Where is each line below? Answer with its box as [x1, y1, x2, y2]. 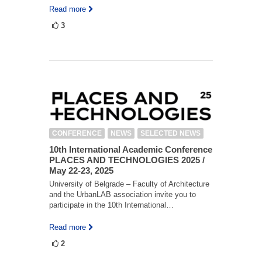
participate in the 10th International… [49, 200, 174, 209]
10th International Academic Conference [49, 144, 212, 154]
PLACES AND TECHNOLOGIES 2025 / [49, 154, 205, 165]
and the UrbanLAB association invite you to [49, 189, 196, 199]
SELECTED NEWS [140, 129, 201, 137]
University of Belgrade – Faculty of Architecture [49, 179, 209, 188]
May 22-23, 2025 [49, 165, 113, 175]
